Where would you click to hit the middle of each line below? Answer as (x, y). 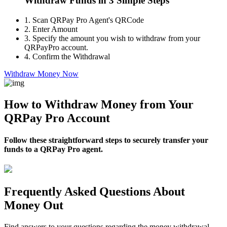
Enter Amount (54, 29)
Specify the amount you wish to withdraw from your (115, 38)
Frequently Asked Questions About (94, 192)
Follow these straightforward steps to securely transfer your (106, 140)
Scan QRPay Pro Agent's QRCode (87, 20)
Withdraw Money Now (41, 74)
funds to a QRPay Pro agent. (53, 149)
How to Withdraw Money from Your (99, 104)
